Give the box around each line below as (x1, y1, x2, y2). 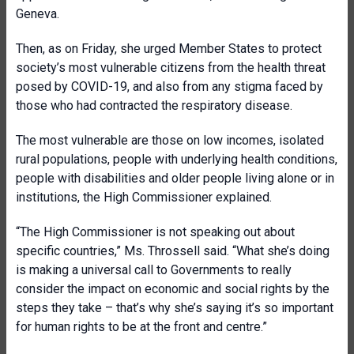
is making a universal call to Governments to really (16, 262, 292, 277)
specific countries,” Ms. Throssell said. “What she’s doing (16, 243, 330, 258)
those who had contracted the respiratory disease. (16, 98, 292, 113)
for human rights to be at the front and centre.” (16, 319, 267, 334)
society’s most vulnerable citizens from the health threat (16, 60, 326, 75)
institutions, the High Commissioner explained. (16, 190, 272, 205)
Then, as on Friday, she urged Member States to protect (16, 41, 322, 56)
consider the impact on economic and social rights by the (16, 281, 330, 296)
